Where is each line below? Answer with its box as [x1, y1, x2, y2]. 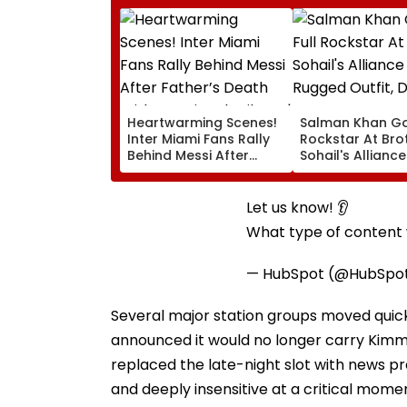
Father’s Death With [127, 162, 256, 181]
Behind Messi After [127, 145, 249, 164]
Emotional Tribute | [127, 178, 252, 197]
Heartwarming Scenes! [127, 113, 277, 132]
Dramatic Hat [300, 178, 389, 197]
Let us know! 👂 [246, 196, 349, 218]
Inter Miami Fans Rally [127, 129, 270, 148]
